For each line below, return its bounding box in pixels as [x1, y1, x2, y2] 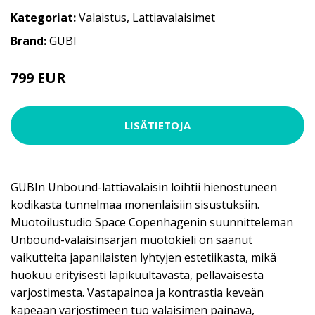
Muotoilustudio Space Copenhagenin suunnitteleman [11, 214, 293, 230]
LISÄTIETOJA [124, 118, 191, 133]
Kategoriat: [11, 9, 76, 25]
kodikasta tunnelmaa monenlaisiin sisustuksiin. [11, 196, 259, 212]
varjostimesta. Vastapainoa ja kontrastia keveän [11, 284, 264, 300]
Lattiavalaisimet [132, 9, 215, 25]
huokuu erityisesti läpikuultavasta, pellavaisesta [11, 266, 264, 283]
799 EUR [11, 67, 66, 87]
